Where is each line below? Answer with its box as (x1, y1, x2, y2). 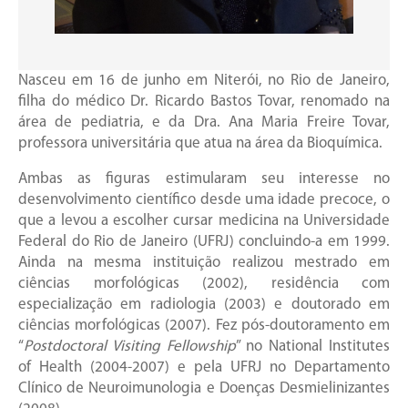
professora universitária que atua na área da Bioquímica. (18, 136, 382, 152)
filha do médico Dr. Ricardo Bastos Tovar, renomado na (18, 94, 390, 110)
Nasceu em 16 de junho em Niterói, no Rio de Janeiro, (18, 73, 390, 89)
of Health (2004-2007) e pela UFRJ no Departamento (18, 360, 390, 376)
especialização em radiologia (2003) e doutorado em (18, 297, 390, 313)
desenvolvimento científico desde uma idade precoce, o (18, 192, 390, 209)
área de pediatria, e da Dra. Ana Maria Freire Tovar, (18, 115, 390, 131)
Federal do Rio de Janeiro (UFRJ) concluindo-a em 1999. (18, 234, 390, 250)
